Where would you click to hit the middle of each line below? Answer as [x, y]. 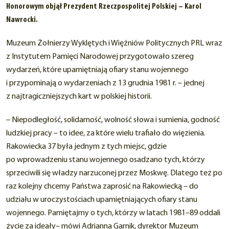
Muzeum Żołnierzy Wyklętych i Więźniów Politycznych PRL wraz [114, 44]
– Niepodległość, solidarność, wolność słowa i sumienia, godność [113, 120]
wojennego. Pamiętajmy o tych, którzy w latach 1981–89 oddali [113, 213]
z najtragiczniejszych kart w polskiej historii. [79, 97]
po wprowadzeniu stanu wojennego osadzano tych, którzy [106, 160]
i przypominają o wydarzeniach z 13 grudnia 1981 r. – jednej [105, 84]
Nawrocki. [22, 20]
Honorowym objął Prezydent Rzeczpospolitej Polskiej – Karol [104, 7]
